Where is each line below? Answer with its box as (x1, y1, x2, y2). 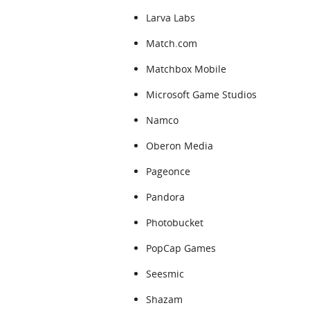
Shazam (146, 293, 183, 306)
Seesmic (146, 267, 184, 280)
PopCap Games (146, 241, 216, 255)
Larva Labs (146, 11, 195, 24)
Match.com (146, 37, 197, 50)
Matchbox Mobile (146, 62, 226, 75)
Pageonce (146, 165, 190, 178)
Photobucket (146, 216, 203, 229)
